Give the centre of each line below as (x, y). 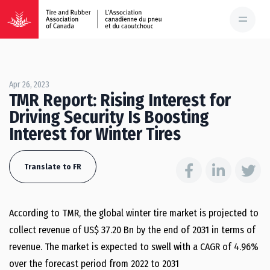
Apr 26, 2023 (29, 85)
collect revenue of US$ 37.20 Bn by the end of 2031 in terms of (132, 230)
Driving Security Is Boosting (109, 117)
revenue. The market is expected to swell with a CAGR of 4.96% (134, 247)
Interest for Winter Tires (95, 134)
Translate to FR (53, 167)
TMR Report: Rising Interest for (120, 100)
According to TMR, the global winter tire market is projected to (134, 213)
